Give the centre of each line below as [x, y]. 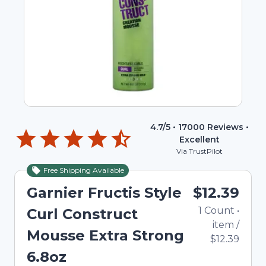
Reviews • [227, 127]
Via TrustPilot [199, 151]
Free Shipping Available [84, 170]
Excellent [199, 140]
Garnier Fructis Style [104, 193]
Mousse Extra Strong [105, 235]
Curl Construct [82, 214]
